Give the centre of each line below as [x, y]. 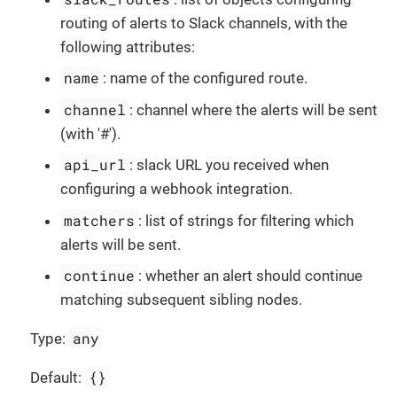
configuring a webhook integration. [176, 189]
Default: [58, 378]
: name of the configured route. [206, 78]
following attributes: [128, 47]
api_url [95, 165]
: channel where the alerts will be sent [254, 109]
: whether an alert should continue [251, 276]
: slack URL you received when [230, 165]
